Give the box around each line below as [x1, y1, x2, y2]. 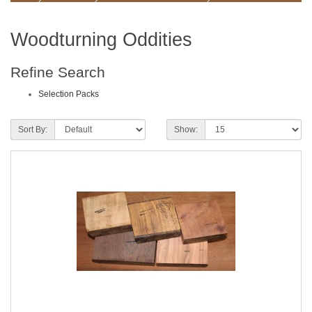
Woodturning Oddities [10, 29, 192, 50]
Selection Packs [38, 89, 99, 99]
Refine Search [10, 64, 105, 80]
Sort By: [18, 125, 47, 134]
